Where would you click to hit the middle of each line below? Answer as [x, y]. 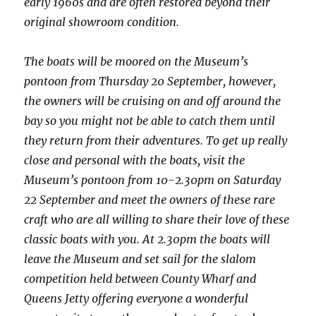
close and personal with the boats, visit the [135, 160]
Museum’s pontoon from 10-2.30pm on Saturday [153, 180]
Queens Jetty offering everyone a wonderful [136, 299]
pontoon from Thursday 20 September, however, [150, 81]
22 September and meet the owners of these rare [150, 200]
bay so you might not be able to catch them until [150, 121]
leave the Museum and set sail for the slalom [140, 259]
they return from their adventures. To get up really [156, 141]
